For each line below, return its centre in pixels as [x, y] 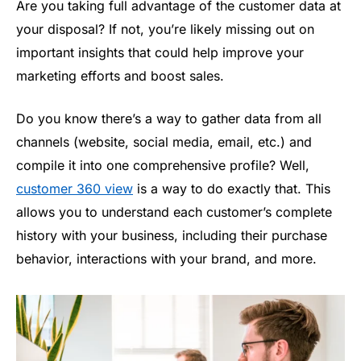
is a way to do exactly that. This [232, 189]
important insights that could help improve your [160, 52]
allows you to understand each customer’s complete [174, 212]
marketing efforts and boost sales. [120, 75]
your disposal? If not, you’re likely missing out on [165, 29]
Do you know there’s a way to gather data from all [169, 119]
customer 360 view [75, 189]
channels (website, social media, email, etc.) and [164, 142]
